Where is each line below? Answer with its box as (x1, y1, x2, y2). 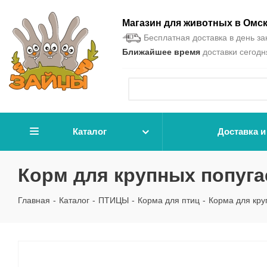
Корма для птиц (138, 195, 200, 205)
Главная (18, 195, 50, 205)
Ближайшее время (122, 47, 200, 57)
